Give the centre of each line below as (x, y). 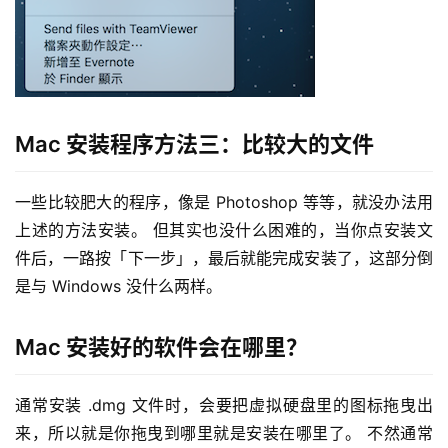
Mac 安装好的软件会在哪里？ (161, 346)
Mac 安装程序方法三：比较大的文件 (194, 143)
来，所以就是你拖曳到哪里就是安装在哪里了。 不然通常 (224, 432)
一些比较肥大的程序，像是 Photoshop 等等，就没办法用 (224, 201)
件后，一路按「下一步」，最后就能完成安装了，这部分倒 (224, 257)
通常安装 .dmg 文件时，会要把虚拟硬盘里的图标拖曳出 (224, 404)
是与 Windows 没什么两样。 (118, 285)
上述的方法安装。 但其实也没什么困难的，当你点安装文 (224, 229)
